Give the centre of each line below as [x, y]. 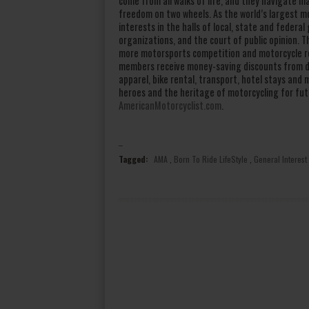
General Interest [280, 159]
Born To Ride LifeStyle [211, 159]
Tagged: [133, 159]
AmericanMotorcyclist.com [170, 105]
